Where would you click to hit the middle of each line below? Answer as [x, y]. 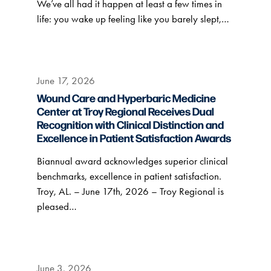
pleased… [57, 206]
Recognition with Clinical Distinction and [130, 124]
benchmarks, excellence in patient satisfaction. [129, 176]
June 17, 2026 [66, 80]
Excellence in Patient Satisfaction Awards [134, 138]
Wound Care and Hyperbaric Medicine [126, 98]
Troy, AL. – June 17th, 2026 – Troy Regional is [130, 191]
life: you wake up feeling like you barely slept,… [133, 19]
